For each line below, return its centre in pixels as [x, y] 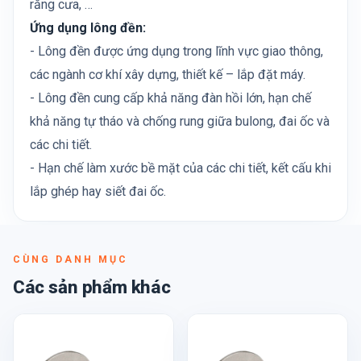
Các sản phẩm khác [92, 287]
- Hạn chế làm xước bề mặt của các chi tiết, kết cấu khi [180, 168]
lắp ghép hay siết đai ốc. [98, 191]
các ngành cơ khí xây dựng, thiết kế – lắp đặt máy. [168, 75]
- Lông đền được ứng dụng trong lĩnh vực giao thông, [176, 51]
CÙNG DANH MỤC [71, 259]
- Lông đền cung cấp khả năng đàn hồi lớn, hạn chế [170, 98]
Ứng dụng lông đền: [88, 28]
